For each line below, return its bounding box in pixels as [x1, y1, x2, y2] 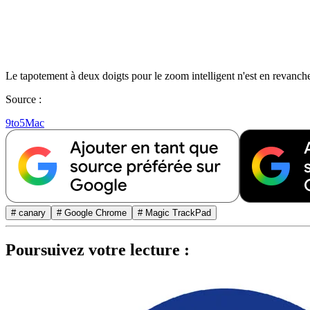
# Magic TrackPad [138, 208, 211, 219]
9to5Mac [6, 117, 44, 129]
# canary [11, 208, 46, 219]
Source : [6, 93, 42, 106]
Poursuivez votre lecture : [6, 241, 190, 259]
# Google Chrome [57, 208, 127, 219]
